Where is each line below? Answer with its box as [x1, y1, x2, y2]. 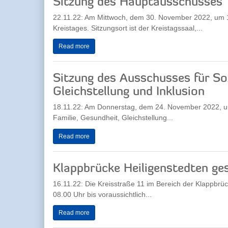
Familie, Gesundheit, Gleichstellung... [53, 113, 173, 122]
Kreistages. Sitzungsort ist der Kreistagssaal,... [53, 23, 203, 32]
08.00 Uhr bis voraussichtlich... [53, 190, 152, 198]
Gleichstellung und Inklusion [53, 86, 205, 98]
